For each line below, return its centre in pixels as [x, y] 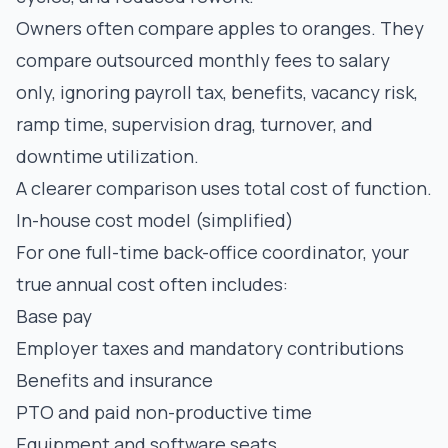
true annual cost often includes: [152, 284]
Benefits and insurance [114, 380]
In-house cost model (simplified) [155, 220]
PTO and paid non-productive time [164, 412]
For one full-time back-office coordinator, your [212, 252]
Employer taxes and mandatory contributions [210, 348]
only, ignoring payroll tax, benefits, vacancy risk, [217, 92]
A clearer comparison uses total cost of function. [224, 188]
